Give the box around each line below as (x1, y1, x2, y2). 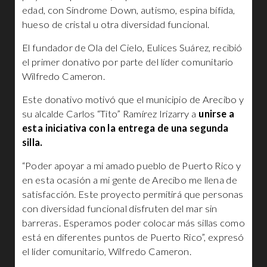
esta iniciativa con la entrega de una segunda (22, 122, 229, 134)
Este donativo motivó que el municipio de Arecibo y (22, 94, 244, 105)
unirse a (198, 108, 235, 120)
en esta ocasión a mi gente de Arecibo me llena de (22, 174, 237, 186)
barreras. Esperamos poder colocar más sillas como (22, 217, 245, 229)
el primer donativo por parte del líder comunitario (22, 56, 234, 68)
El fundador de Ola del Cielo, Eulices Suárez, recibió (22, 42, 243, 54)
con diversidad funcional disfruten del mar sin (22, 203, 218, 215)
